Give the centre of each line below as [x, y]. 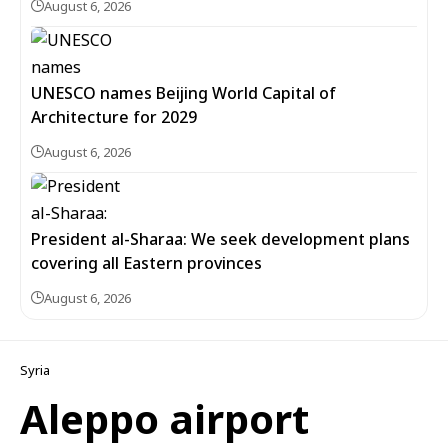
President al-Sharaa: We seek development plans [220, 238]
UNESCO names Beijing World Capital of [183, 92]
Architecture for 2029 [114, 116]
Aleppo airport [164, 418]
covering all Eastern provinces [146, 262]
